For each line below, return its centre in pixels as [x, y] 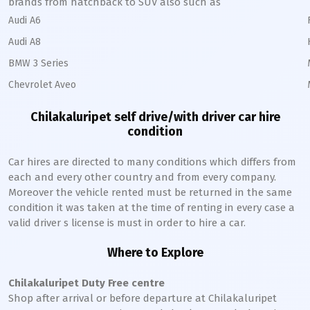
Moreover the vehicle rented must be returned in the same [150, 192]
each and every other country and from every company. [142, 177]
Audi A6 [25, 20]
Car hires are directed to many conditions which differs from [152, 162]
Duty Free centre [122, 283]
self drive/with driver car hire [195, 117]
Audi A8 [25, 42]
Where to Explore [155, 253]
